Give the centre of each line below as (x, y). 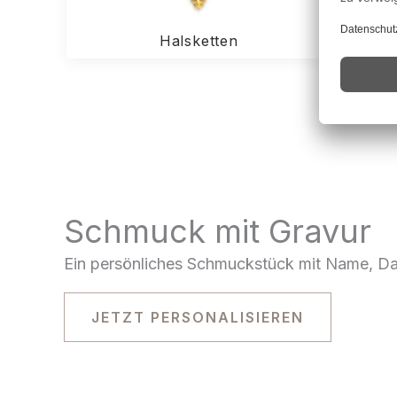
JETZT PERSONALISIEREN (198, 318)
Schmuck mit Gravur (218, 232)
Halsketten (198, 41)
